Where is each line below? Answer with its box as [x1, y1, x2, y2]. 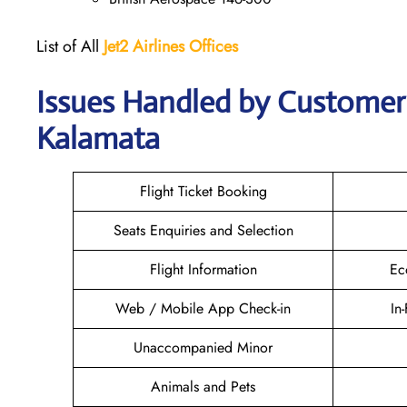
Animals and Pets [151, 375, 255, 397]
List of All [36, 34, 104, 58]
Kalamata [36, 119, 160, 157]
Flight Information [149, 258, 257, 280]
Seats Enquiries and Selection [113, 219, 293, 241]
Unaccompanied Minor [134, 336, 273, 358]
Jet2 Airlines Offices [104, 34, 238, 58]
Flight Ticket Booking [139, 180, 267, 202]
